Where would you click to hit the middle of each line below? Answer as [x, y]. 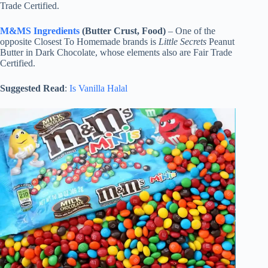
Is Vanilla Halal [98, 89]
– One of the [191, 31]
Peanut [220, 42]
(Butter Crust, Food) [124, 31]
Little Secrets [182, 42]
